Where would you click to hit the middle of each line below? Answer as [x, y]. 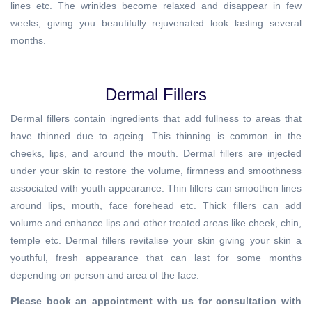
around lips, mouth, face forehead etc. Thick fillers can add [156, 205]
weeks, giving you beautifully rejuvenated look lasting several [156, 23]
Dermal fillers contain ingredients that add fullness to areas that [156, 118]
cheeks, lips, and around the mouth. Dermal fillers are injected [156, 153]
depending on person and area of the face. [105, 275]
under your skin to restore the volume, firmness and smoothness [156, 171]
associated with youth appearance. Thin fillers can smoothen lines [156, 188]
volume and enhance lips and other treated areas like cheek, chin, [156, 223]
